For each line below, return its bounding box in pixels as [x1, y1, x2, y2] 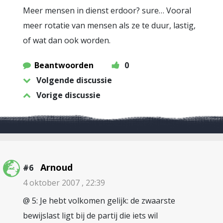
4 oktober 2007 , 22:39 [23, 177, 105, 188]
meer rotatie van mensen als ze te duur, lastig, [23, 20, 196, 31]
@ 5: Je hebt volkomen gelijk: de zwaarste [23, 195, 175, 206]
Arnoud [40, 161, 73, 173]
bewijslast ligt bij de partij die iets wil [23, 210, 158, 221]
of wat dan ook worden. [23, 35, 111, 46]
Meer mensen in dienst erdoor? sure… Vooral [23, 5, 191, 16]
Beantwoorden [34, 60, 94, 71]
